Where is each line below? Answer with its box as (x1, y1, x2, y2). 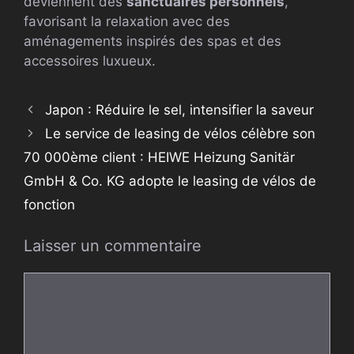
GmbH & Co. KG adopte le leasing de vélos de (24, 172, 316, 189)
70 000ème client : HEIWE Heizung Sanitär (24, 149, 295, 165)
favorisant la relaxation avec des (24, 13, 230, 29)
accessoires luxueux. (24, 52, 156, 69)
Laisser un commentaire (24, 236, 201, 256)
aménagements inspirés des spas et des (24, 32, 281, 49)
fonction (24, 196, 75, 213)
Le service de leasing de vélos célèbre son (45, 125, 316, 141)
